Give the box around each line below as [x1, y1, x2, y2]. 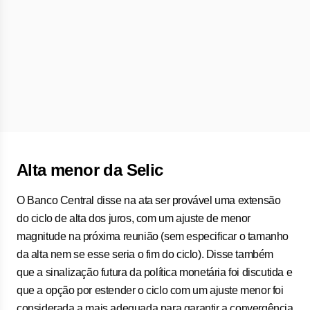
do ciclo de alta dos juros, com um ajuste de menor [17, 212, 251, 224]
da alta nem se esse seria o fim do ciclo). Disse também [17, 248, 274, 260]
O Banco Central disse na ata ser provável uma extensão [17, 194, 281, 206]
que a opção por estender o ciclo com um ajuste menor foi [17, 284, 284, 296]
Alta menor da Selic [17, 161, 163, 179]
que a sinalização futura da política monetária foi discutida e [17, 266, 293, 278]
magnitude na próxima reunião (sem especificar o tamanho [17, 230, 289, 242]
